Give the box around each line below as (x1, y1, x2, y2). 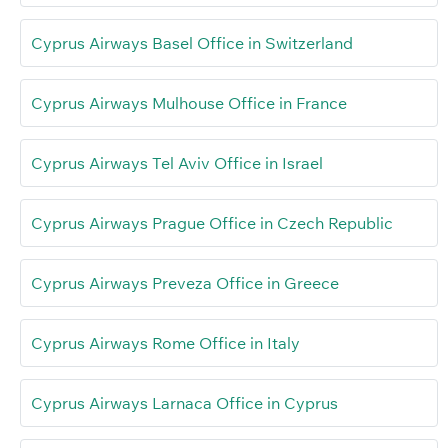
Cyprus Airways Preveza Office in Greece (31, 272, 339, 293)
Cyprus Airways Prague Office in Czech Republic (31, 212, 393, 233)
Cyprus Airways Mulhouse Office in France (31, 92, 347, 113)
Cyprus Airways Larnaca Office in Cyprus (31, 392, 338, 413)
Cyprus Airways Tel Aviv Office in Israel (31, 152, 323, 173)
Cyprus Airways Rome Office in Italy (31, 332, 300, 353)
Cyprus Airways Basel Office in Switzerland (31, 32, 353, 53)
